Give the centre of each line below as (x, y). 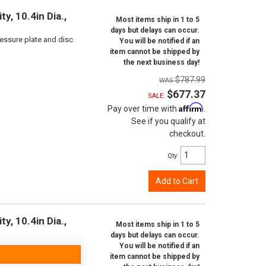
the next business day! (161, 62)
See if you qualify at (168, 121)
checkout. (187, 134)
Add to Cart (177, 181)
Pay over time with (143, 109)
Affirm (191, 107)
